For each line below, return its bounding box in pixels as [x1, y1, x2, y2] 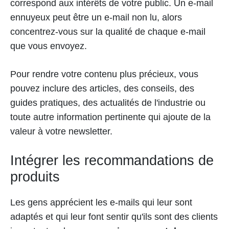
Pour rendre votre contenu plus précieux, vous [10, 68, 198, 79]
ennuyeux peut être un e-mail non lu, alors [10, 12, 182, 22]
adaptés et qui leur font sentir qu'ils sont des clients [10, 211, 218, 222]
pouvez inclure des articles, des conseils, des [10, 83, 194, 94]
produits [10, 169, 60, 185]
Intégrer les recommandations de [10, 152, 214, 168]
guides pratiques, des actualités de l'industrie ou [10, 97, 205, 108]
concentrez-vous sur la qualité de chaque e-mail [10, 26, 205, 37]
